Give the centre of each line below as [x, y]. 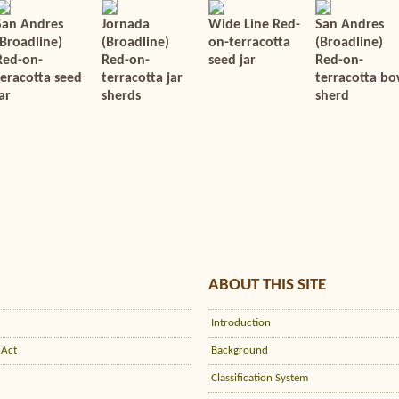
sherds [121, 96]
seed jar [232, 61]
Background [240, 350]
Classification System [260, 378]
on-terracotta [249, 43]
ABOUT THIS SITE [267, 285]
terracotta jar [142, 78]
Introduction [241, 323]
